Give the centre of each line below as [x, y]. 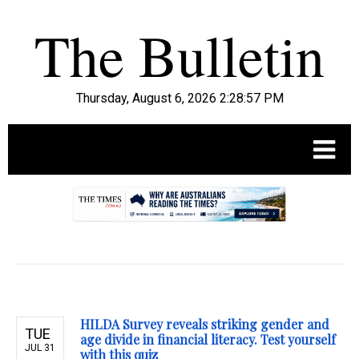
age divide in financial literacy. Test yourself [208, 340]
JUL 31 [40, 348]
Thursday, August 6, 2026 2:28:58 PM [179, 98]
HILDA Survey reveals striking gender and [205, 325]
